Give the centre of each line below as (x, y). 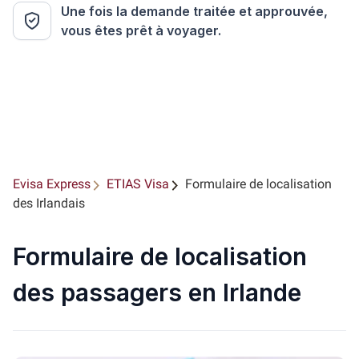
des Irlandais (49, 203)
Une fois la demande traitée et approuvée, (194, 11)
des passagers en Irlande (157, 292)
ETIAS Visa (138, 184)
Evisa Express (52, 184)
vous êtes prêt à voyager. (141, 30)
